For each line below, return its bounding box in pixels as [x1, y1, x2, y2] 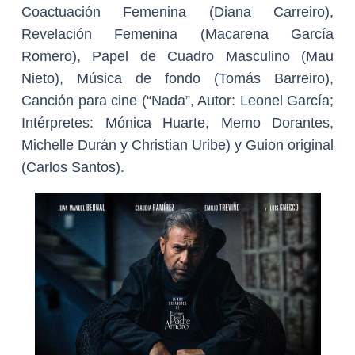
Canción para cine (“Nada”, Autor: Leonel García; [21, 93, 334, 109]
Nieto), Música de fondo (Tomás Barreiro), [21, 71, 334, 86]
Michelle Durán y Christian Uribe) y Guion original [21, 137, 334, 153]
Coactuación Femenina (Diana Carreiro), [21, 4, 334, 20]
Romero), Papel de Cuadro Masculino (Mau [21, 48, 334, 64]
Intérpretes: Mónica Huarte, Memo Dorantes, [21, 115, 334, 131]
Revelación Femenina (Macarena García [21, 26, 334, 42]
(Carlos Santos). [21, 159, 164, 175]
